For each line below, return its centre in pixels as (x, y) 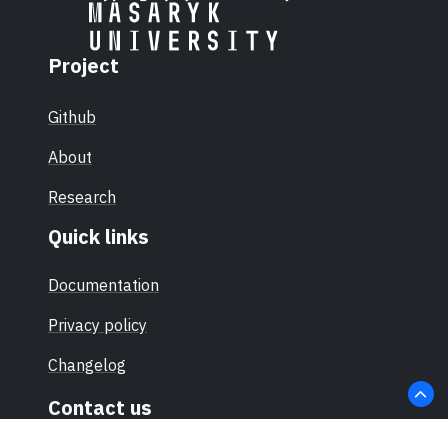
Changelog (87, 364)
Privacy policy (97, 324)
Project (83, 65)
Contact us (100, 407)
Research (82, 196)
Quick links (98, 236)
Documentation (103, 284)
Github (72, 116)
